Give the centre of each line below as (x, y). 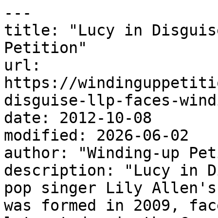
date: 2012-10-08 (78, 118)
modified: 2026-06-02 (96, 135)
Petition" (45, 48)
